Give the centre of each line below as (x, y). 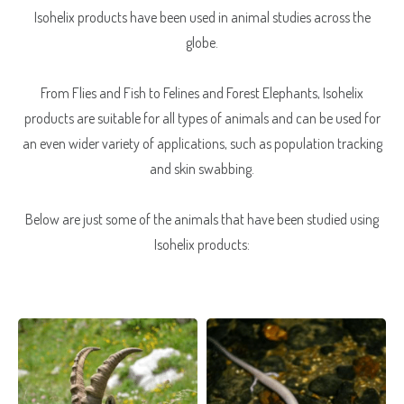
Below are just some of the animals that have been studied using (202, 219)
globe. (202, 42)
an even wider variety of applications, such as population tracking (202, 143)
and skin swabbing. (202, 168)
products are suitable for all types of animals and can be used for (202, 118)
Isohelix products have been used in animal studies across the (202, 17)
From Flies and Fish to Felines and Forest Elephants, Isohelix (202, 92)
